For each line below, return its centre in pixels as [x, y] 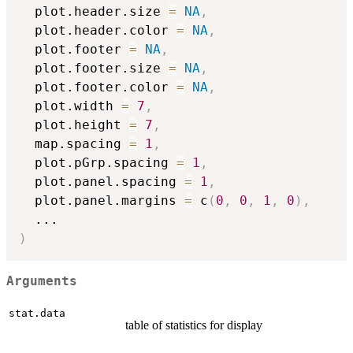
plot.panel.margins [102, 200]
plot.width [70, 106]
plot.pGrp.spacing [98, 162]
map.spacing [74, 143]
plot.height [74, 124]
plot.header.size [94, 11]
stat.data [37, 314]
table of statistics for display [194, 325]
